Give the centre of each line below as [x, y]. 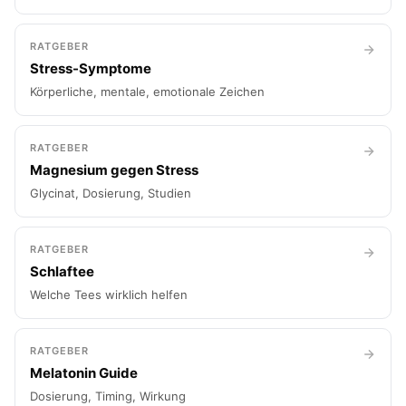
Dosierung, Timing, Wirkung [108, 396]
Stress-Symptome [91, 68]
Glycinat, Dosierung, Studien [111, 193]
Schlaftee [62, 271]
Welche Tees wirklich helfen [109, 295]
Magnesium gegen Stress [114, 170]
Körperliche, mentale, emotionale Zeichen [147, 92]
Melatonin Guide [84, 373]
